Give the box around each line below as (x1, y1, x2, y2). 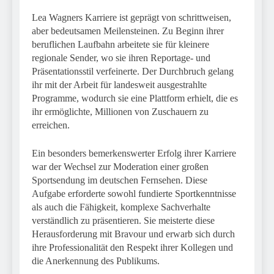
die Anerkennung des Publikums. (32, 256, 160, 267)
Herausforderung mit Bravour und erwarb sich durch (32, 229, 235, 240)
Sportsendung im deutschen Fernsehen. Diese (32, 175, 207, 186)
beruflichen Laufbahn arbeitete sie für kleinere (32, 39, 209, 50)
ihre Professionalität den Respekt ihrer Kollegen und (32, 242, 233, 253)
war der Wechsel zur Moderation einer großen (32, 161, 209, 172)
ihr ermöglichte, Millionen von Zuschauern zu (32, 106, 209, 117)
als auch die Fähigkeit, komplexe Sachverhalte (32, 202, 210, 213)
